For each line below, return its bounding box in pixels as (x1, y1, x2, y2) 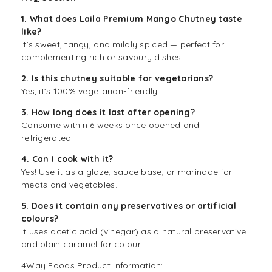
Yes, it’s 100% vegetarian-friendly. (21, 86, 160, 97)
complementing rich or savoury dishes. (21, 52, 183, 63)
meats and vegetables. (21, 179, 117, 191)
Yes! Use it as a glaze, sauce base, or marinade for (21, 166, 233, 178)
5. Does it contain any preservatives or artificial (21, 200, 236, 212)
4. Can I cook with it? (21, 154, 114, 165)
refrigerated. (21, 132, 73, 144)
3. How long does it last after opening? (21, 107, 195, 118)
